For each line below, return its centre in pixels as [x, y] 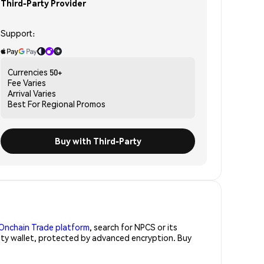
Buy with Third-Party [98, 141]
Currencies [28, 72]
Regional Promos [74, 103]
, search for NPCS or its [133, 227]
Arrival [19, 93]
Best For [24, 103]
